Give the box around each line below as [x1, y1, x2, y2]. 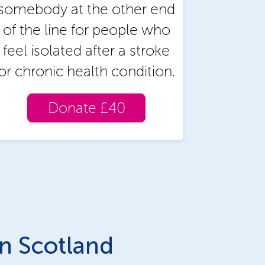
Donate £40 [47, 98, 125, 117]
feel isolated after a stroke [3, 41, 170, 60]
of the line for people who [2, 20, 170, 39]
